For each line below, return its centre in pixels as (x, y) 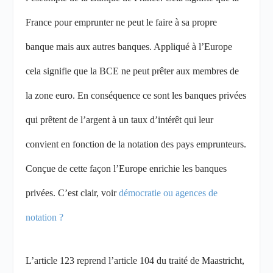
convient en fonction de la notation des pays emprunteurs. (136, 144)
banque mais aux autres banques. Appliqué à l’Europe (129, 47)
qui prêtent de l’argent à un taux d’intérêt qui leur (120, 120)
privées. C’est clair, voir (73, 193)
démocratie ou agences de (168, 193)
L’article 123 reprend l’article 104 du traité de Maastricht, (135, 260)
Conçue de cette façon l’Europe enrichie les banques (126, 169)
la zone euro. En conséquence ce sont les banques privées (136, 96)
